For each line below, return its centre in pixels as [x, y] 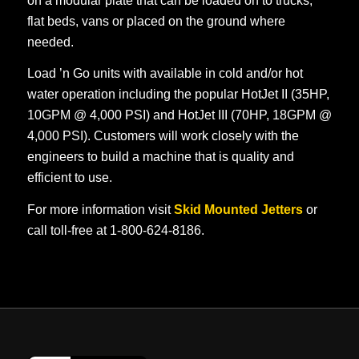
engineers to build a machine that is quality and [160, 157]
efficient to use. [69, 178]
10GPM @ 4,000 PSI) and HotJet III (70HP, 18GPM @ [179, 115]
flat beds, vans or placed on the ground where [156, 21]
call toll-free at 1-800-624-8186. [115, 230]
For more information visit [100, 209]
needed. [50, 42]
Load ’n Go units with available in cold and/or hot [165, 74]
